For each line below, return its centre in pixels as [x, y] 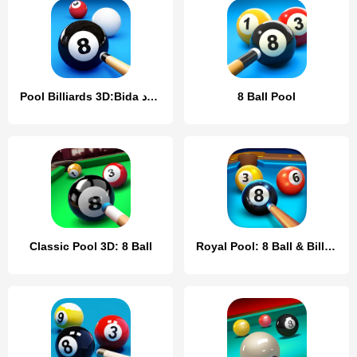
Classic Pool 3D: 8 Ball [90, 246]
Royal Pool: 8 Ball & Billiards [330, 246]
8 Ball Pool [267, 96]
